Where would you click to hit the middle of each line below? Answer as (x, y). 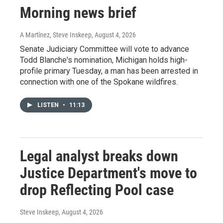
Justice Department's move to (109, 173)
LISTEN (49, 105)
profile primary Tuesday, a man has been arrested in (109, 71)
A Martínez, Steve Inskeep (56, 35)
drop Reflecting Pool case (97, 190)
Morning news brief (78, 13)
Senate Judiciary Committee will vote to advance (105, 49)
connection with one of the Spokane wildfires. (99, 82)
